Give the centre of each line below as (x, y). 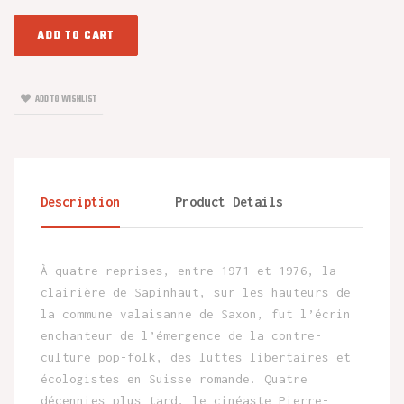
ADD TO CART (76, 36)
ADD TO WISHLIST (66, 99)
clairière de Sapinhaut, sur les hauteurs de (196, 292)
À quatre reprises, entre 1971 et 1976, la (188, 270)
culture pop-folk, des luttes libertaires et (196, 357)
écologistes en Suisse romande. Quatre (174, 378)
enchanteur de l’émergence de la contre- (181, 335)
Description (80, 201)
